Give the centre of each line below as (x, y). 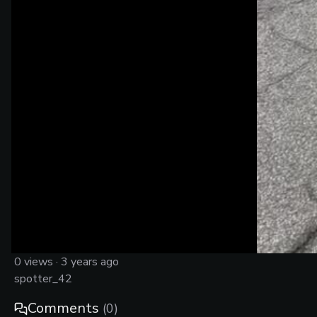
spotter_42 (43, 279)
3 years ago (90, 262)
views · (41, 262)
